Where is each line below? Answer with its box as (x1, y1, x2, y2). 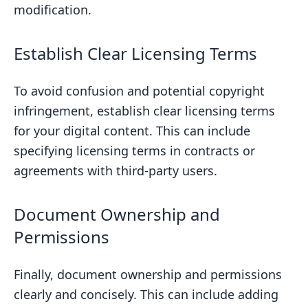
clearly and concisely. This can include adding (14, 286, 278, 302)
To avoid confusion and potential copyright (14, 82, 265, 99)
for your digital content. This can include (14, 122, 250, 139)
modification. (14, 1, 91, 18)
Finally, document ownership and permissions (14, 266, 282, 283)
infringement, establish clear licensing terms (14, 102, 275, 119)
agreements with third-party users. (14, 162, 217, 179)
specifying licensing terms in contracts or (14, 142, 255, 159)
